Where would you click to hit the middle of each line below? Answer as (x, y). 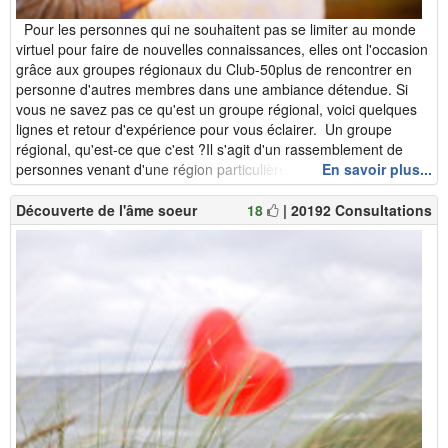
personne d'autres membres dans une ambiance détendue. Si (212, 89)
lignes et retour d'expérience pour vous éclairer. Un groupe (204, 129)
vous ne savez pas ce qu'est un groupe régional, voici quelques (216, 109)
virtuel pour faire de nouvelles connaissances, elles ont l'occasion (222, 49)
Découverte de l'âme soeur (106, 210)
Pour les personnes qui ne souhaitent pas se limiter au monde (216, 29)
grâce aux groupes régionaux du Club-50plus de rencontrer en (214, 69)
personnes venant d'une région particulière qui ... (171, 169)
